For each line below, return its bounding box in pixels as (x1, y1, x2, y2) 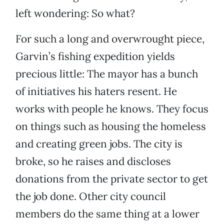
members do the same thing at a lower (15, 207, 199, 221)
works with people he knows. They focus (15, 102, 208, 116)
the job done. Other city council (15, 189, 166, 203)
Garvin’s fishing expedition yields (15, 49, 175, 63)
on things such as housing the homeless (15, 119, 206, 133)
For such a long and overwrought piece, (15, 32, 204, 46)
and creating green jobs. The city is (15, 137, 182, 151)
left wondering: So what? (15, 6, 135, 20)
